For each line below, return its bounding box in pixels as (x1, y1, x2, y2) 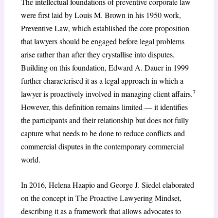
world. (20, 154, 40, 164)
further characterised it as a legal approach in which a (20, 75, 183, 86)
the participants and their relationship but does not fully (20, 114, 189, 125)
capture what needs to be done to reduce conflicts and (20, 127, 185, 138)
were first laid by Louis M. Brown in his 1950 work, (20, 9, 181, 20)
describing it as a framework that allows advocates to (20, 206, 181, 217)
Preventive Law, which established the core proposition (20, 22, 189, 33)
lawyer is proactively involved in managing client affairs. (20, 88, 193, 99)
